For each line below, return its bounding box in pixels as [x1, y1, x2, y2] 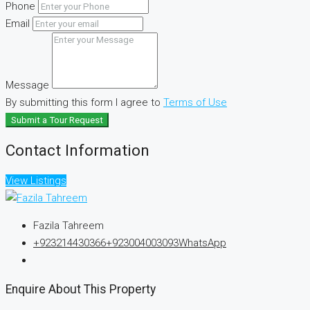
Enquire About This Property [6, 282, 156, 297]
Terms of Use [163, 96, 227, 109]
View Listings [6, 174, 66, 187]
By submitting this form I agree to [6, 96, 163, 109]
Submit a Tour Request [11, 115, 103, 126]
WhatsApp [179, 236, 226, 249]
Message [6, 79, 49, 92]
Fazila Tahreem [33, 219, 104, 232]
